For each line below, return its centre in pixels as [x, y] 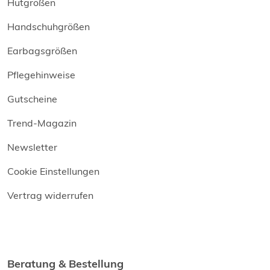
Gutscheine [32, 99]
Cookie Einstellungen [53, 171]
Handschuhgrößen [49, 27]
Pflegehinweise [41, 75]
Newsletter [32, 147]
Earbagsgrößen [42, 51]
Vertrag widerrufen [50, 196]
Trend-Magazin [42, 123]
